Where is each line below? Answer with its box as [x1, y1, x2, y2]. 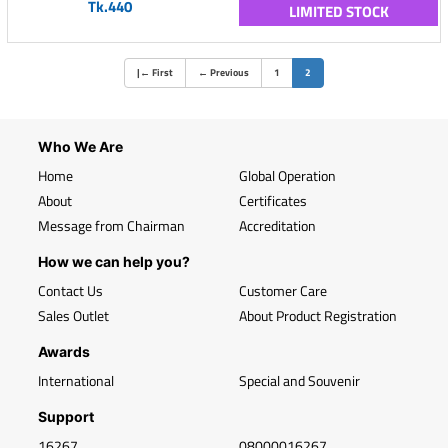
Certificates [239, 190, 307, 211]
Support [38, 408, 94, 425]
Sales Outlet [38, 305, 109, 326]
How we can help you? [38, 253, 190, 270]
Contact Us [38, 280, 103, 301]
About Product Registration [239, 305, 397, 326]
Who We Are [38, 138, 123, 155]
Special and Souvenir [239, 370, 360, 391]
